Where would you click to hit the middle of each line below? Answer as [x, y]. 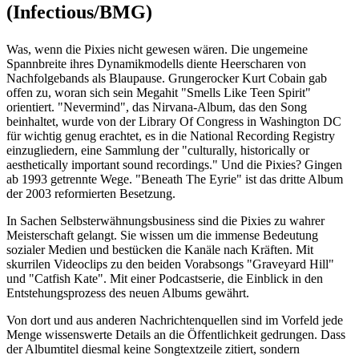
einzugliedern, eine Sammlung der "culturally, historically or [158, 150]
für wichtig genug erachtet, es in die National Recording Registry [171, 136]
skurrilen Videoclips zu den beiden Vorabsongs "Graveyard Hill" [170, 264]
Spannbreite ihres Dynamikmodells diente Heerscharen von [156, 64]
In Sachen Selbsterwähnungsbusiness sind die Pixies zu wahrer [165, 221]
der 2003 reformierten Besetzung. [91, 194]
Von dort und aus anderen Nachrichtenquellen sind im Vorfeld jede [175, 320]
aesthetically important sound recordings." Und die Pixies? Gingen [174, 165]
